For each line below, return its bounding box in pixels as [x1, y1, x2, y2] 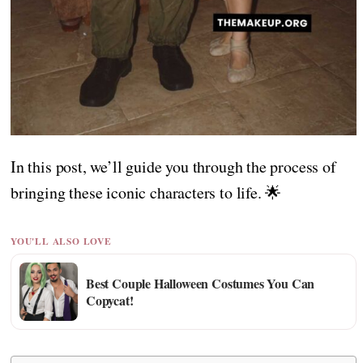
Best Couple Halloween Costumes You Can [86, 273, 315, 293]
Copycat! [86, 290, 134, 310]
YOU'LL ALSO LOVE [11, 233, 112, 248]
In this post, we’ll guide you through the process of [11, 156, 336, 178]
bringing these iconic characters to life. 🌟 [11, 181, 282, 204]
